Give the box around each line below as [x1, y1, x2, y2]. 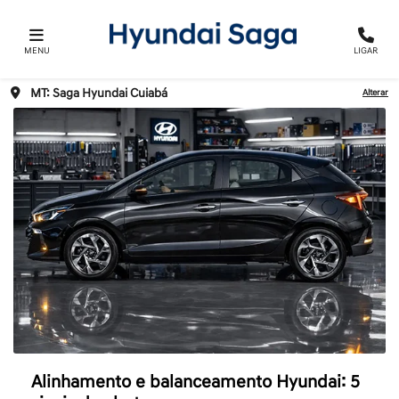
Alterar [362, 87, 388, 99]
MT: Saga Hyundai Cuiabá [30, 85, 167, 102]
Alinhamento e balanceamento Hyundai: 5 [31, 371, 360, 394]
